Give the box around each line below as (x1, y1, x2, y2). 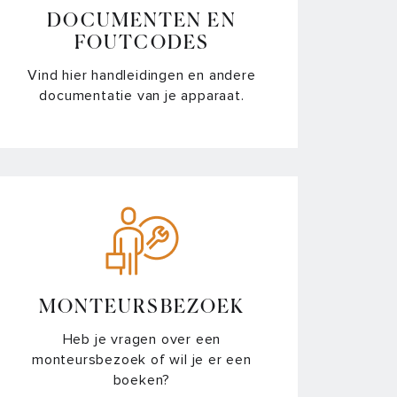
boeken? (113, 370, 171, 389)
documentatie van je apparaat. (39, 86, 245, 105)
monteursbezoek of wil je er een (32, 350, 252, 369)
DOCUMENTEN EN (47, 12, 237, 31)
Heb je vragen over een (62, 330, 222, 348)
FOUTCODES (74, 34, 209, 53)
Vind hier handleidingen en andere (27, 66, 256, 84)
